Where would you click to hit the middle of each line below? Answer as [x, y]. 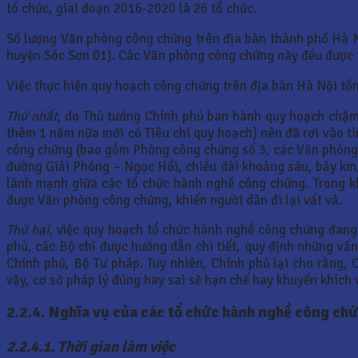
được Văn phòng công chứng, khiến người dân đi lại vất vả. [174, 200]
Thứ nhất [32, 116]
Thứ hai [28, 230]
